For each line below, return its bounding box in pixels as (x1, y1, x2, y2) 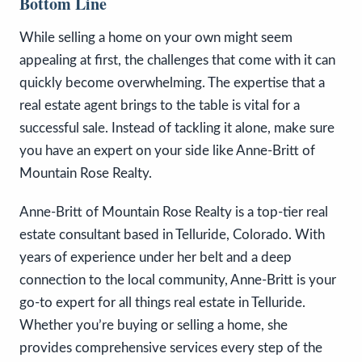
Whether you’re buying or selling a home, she (19, 318, 288, 332)
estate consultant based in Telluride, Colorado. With (19, 227, 325, 242)
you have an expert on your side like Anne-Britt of (19, 143, 315, 158)
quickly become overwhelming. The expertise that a (19, 75, 325, 90)
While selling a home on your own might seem (19, 30, 293, 44)
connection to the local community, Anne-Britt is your (19, 272, 336, 287)
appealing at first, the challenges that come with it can (19, 53, 335, 67)
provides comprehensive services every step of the (19, 340, 322, 355)
